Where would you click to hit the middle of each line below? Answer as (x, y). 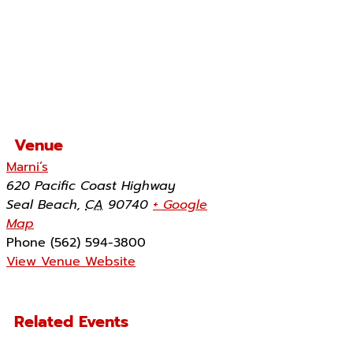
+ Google (180, 204)
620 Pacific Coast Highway (91, 186)
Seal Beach (42, 204)
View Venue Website (71, 261)
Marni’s (27, 167)
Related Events (71, 322)
